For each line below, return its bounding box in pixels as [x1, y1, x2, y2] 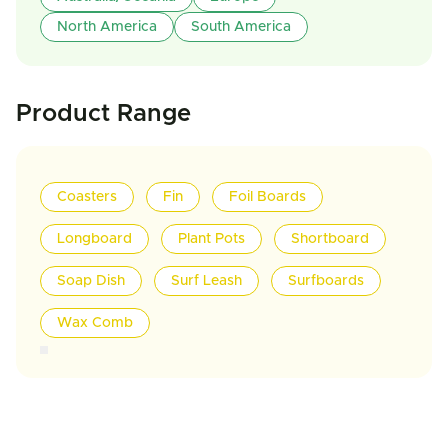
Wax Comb [57, 316, 133, 330]
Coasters [57, 190, 117, 204]
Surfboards [288, 274, 364, 288]
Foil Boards [229, 190, 306, 204]
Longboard [57, 232, 132, 246]
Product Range [16, 102, 191, 126]
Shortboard [291, 232, 369, 246]
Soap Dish [57, 274, 125, 288]
